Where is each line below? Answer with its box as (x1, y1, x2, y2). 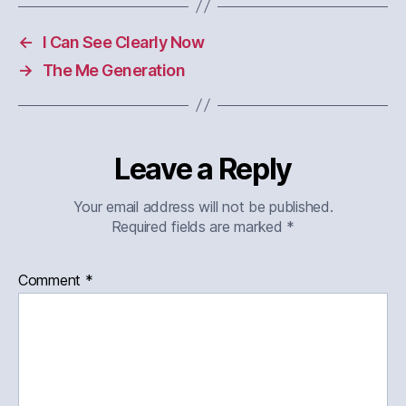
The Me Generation (42, 60, 186, 80)
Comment (18, 270, 85, 289)
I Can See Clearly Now (42, 32, 205, 52)
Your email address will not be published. (72, 197, 333, 216)
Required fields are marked (111, 217, 287, 236)
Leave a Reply (114, 150, 292, 187)
